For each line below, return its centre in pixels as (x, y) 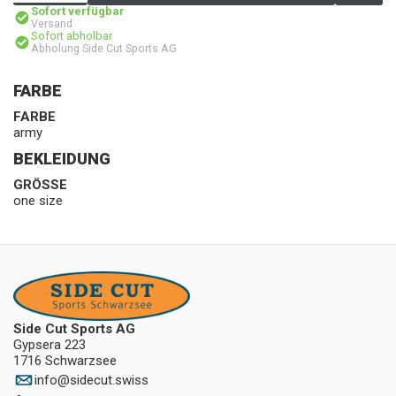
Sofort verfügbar (78, 11)
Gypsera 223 (49, 344)
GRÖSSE (40, 185)
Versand (52, 23)
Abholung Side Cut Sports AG (104, 48)
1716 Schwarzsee (65, 360)
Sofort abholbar (72, 36)
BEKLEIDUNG (62, 159)
